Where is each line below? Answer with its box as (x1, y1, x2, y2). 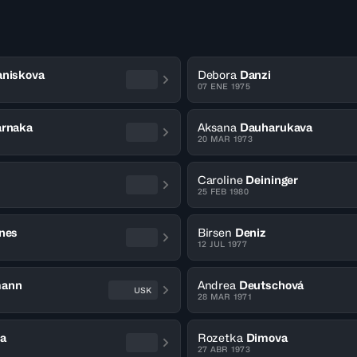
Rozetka (197, 331, 243, 344)
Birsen (197, 226, 232, 239)
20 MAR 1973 (197, 134, 253, 143)
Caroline (197, 173, 243, 186)
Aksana (197, 120, 237, 134)
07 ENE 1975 (197, 81, 250, 91)
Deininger (245, 173, 299, 186)
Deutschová (238, 278, 304, 292)
